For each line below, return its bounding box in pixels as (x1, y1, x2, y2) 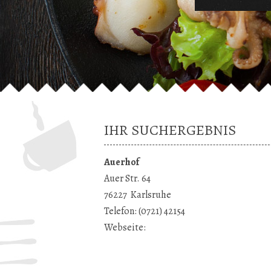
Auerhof (104, 155, 139, 169)
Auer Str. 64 (104, 172, 151, 185)
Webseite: (104, 221, 146, 234)
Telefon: (104, 204, 139, 218)
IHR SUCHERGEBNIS (104, 120, 236, 140)
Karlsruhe (131, 188, 171, 201)
